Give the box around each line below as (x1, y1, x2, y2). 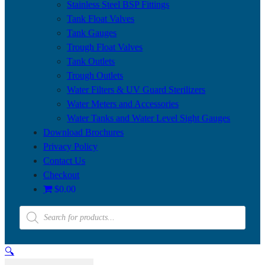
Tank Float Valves (67, 13, 135, 24)
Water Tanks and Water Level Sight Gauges (67, 112, 231, 123)
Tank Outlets (67, 56, 115, 66)
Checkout (43, 169, 80, 180)
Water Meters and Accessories (67, 98, 179, 109)
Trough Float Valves (67, 41, 143, 52)
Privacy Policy (43, 141, 98, 151)
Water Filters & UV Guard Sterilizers (67, 84, 206, 95)
